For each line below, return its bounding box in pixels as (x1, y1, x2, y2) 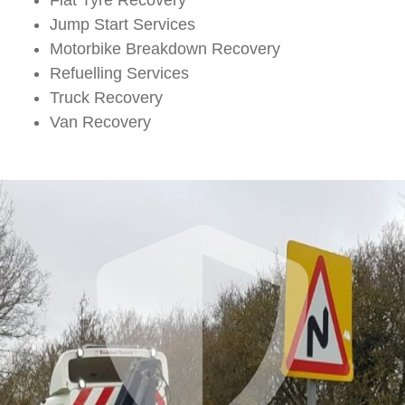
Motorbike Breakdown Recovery (50, 39, 280, 58)
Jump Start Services (50, 14, 195, 33)
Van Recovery (50, 112, 151, 131)
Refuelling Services (50, 63, 189, 82)
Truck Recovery (50, 88, 163, 107)
